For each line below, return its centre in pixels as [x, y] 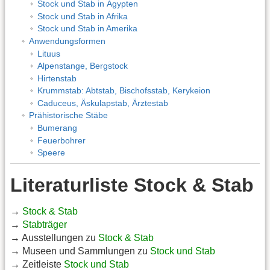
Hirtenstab [57, 78]
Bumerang [57, 128]
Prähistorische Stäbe [68, 115]
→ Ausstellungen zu [54, 238]
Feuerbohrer [61, 140]
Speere [51, 153]
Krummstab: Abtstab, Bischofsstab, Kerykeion [124, 91]
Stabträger [45, 225]
